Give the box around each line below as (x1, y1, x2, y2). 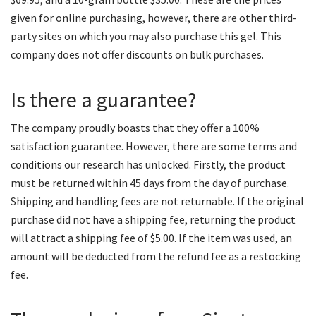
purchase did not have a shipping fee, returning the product (11, 212, 296, 226)
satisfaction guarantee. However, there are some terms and (11, 139, 297, 153)
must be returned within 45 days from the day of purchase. (11, 176, 289, 190)
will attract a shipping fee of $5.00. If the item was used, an (11, 231, 292, 245)
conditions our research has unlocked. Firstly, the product (11, 157, 286, 171)
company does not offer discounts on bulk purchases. (11, 47, 264, 61)
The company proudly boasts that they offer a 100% (11, 121, 260, 135)
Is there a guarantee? (11, 86, 196, 113)
